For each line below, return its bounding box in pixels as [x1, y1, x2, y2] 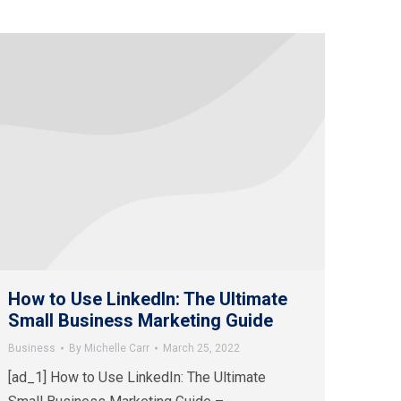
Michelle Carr [84, 342, 149, 355]
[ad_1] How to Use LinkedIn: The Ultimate [8, 369, 266, 387]
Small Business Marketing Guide [8, 310, 273, 332]
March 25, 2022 [163, 342, 240, 355]
